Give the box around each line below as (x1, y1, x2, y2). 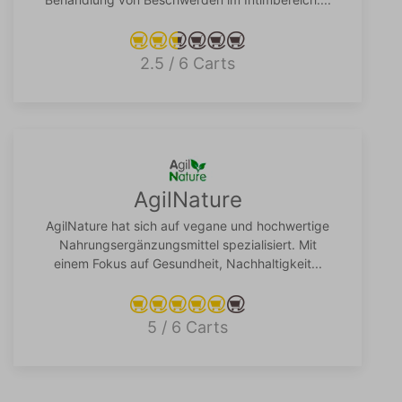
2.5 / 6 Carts (140, 54, 235, 74)
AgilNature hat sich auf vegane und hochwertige (46, 218, 329, 234)
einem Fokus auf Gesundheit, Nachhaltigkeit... (53, 256, 322, 272)
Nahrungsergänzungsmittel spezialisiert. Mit (58, 237, 317, 253)
